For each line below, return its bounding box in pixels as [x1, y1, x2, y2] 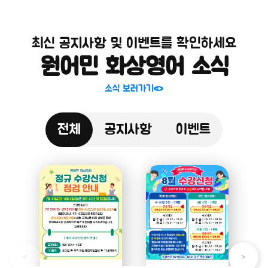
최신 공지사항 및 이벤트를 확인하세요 [32, 36, 236, 51]
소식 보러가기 [105, 84, 154, 93]
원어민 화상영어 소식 [39, 56, 229, 80]
